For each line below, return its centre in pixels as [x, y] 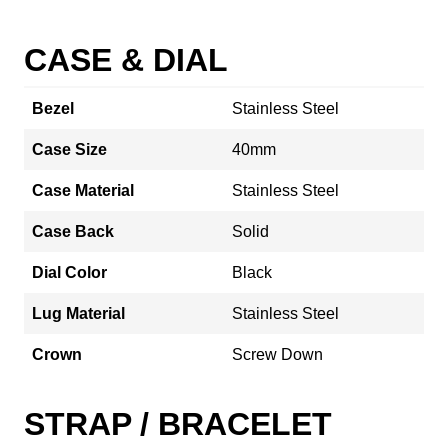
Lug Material [78, 313]
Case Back [73, 231]
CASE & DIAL [126, 59]
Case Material [83, 190]
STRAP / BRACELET [178, 423]
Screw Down [277, 354]
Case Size [69, 149]
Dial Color [69, 272]
